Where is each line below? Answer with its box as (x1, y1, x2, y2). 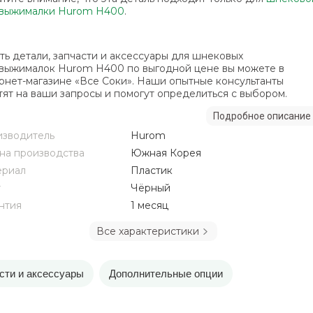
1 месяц (130, 199, 168, 212)
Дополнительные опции (108, 268, 223, 279)
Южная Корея (130, 147, 201, 159)
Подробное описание (212, 110, 311, 122)
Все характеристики (96, 225, 199, 238)
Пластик (130, 164, 173, 177)
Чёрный (130, 182, 170, 194)
